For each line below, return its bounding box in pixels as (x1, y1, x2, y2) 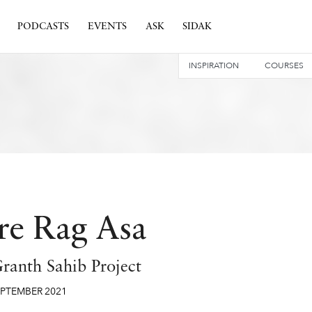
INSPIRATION (189, 59, 240, 71)
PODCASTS (17, 22, 69, 31)
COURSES (264, 59, 304, 71)
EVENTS (87, 22, 127, 31)
